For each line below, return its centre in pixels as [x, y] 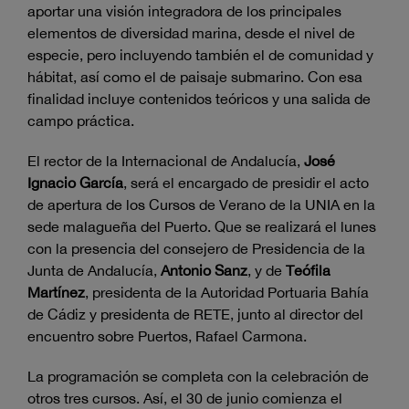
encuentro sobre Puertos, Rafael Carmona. [167, 336]
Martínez [56, 293]
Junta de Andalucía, [94, 271]
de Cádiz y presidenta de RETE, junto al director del [195, 315]
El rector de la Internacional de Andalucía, [166, 161]
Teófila [308, 271]
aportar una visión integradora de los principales [184, 11]
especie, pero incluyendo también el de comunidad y [200, 55]
